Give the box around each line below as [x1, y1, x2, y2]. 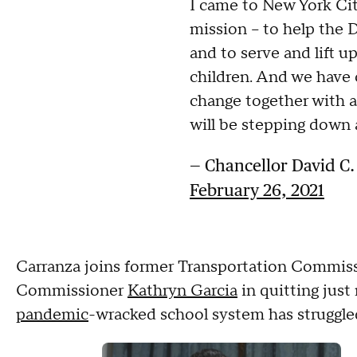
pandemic [16, 304, 88, 325]
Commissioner [16, 280, 127, 301]
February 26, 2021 [190, 179, 324, 200]
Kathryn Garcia [127, 280, 237, 301]
